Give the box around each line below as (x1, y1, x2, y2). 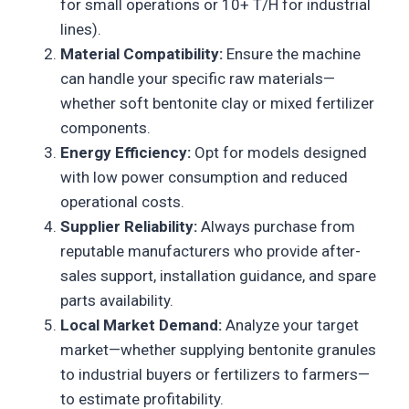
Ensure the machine (223, 44, 361, 63)
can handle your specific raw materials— (60, 68, 335, 88)
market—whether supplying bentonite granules (60, 340, 376, 359)
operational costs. (60, 192, 184, 211)
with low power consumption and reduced (60, 167, 348, 186)
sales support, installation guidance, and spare (60, 266, 376, 285)
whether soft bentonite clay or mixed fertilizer (60, 93, 374, 112)
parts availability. (60, 290, 173, 309)
